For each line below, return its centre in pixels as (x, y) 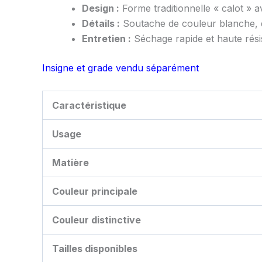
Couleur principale (95, 192)
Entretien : (106, 39)
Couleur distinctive (96, 220)
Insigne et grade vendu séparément (120, 68)
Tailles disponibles (95, 249)
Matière (70, 163)
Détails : (101, 24)
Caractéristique (89, 106)
